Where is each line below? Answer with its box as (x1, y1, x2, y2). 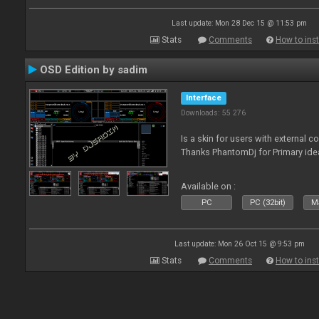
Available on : (181, 181, 236, 192)
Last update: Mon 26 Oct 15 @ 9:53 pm (174, 240, 305, 248)
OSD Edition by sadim (40, 63, 147, 76)
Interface (186, 93, 222, 103)
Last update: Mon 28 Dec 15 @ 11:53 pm (172, 19, 307, 27)
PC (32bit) (250, 198, 286, 207)
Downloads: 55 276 (181, 108, 246, 117)
